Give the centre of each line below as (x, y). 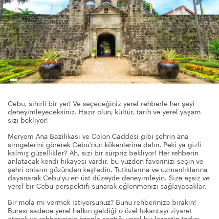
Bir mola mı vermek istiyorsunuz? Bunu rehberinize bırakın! (102, 202)
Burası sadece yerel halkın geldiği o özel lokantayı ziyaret (100, 210)
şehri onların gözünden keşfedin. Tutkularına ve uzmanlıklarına (108, 169)
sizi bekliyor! (28, 120)
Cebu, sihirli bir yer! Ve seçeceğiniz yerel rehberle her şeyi (101, 103)
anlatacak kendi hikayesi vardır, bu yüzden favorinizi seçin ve (106, 161)
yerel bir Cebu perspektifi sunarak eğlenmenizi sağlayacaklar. (107, 186)
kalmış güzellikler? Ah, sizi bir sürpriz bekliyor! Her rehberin (103, 153)
